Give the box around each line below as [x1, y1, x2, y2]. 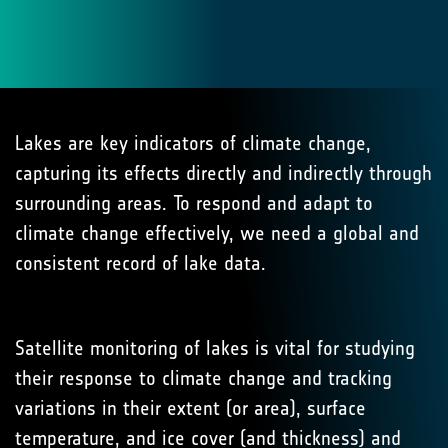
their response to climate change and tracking [15, 366, 392, 390]
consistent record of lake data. [15, 251, 266, 275]
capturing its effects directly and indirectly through [15, 161, 432, 185]
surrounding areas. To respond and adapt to [15, 191, 373, 215]
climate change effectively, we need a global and [15, 221, 419, 245]
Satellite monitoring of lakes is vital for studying [15, 336, 415, 360]
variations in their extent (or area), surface [15, 396, 366, 420]
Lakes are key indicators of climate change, [15, 131, 371, 155]
